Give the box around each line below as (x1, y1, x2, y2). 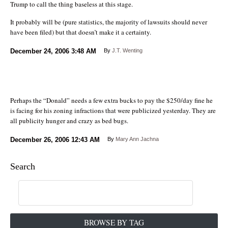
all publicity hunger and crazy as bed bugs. (10, 116, 128, 125)
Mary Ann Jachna (116, 135, 159, 142)
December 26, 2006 (10, 135, 69, 144)
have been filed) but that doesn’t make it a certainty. (10, 27, 151, 37)
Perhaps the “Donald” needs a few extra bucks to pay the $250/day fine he (10, 95, 213, 105)
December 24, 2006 (10, 47, 69, 55)
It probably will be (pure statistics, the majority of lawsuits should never (10, 17, 207, 26)
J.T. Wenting (112, 47, 142, 53)
